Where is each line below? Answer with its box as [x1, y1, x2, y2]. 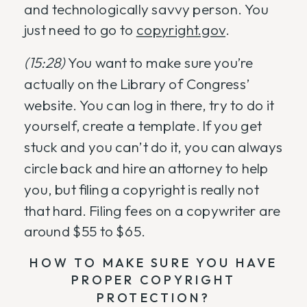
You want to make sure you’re [65, 53, 254, 72]
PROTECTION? [96, 289, 211, 306]
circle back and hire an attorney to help [24, 159, 269, 177]
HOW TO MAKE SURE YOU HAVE [29, 255, 278, 271]
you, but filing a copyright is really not [24, 180, 259, 199]
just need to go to [24, 21, 136, 40]
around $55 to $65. [24, 222, 145, 241]
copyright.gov [136, 21, 225, 40]
